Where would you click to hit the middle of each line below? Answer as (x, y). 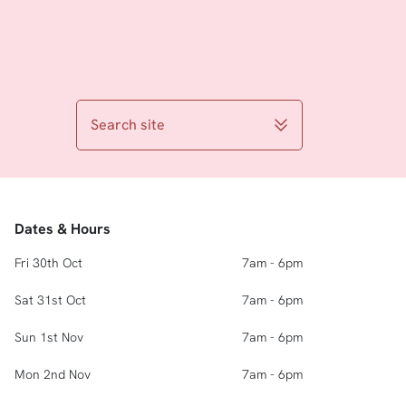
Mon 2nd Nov (53, 374)
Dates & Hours (63, 229)
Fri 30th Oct (48, 263)
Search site (128, 125)
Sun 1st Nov (49, 337)
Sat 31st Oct (50, 300)
